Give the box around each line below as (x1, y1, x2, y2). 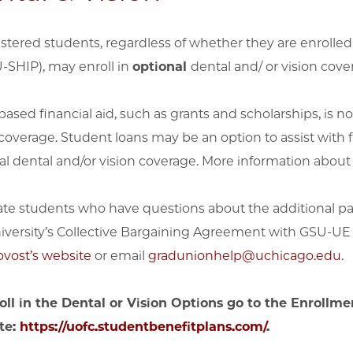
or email (91, 248, 148, 264)
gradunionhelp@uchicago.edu (147, 248, 341, 264)
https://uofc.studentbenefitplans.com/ (19, 319, 266, 335)
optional (132, 59, 191, 75)
